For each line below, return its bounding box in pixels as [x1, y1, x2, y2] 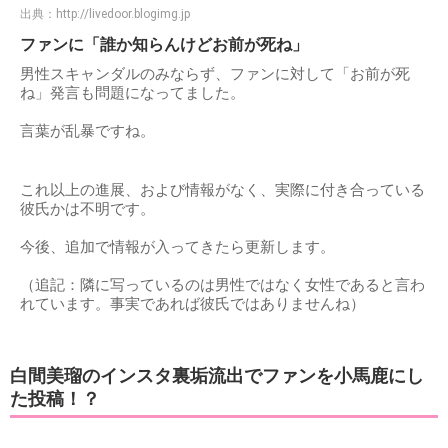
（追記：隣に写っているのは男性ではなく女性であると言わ [20, 275, 425, 294]
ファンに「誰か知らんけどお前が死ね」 [20, 34, 308, 54]
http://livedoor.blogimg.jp [56, 6, 190, 21]
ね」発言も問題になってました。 [20, 83, 245, 102]
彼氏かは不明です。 [20, 199, 155, 218]
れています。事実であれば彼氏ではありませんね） [20, 294, 365, 313]
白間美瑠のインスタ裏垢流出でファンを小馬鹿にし [10, 364, 424, 386]
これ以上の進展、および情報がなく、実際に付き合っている [20, 180, 425, 199]
